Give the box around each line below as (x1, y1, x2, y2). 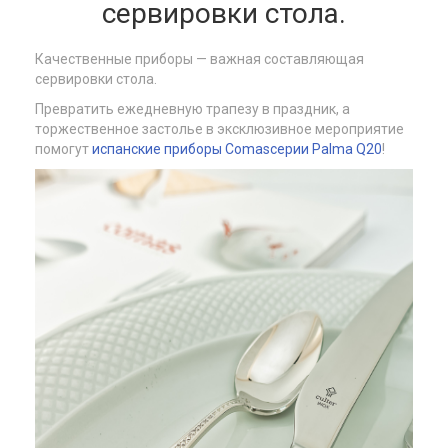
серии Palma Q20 (270, 141, 382, 157)
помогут (35, 141, 92, 157)
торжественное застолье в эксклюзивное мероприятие (35, 121, 404, 137)
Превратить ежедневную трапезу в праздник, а (35, 101, 350, 117)
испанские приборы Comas (92, 141, 270, 157)
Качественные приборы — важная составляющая (35, 51, 364, 67)
